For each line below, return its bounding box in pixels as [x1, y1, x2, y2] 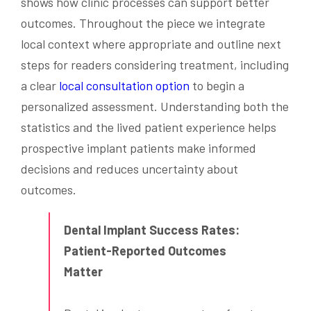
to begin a [190, 78, 244, 94]
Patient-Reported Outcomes [64, 243, 226, 259]
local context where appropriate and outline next [21, 36, 281, 52]
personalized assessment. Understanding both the [21, 99, 289, 115]
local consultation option [59, 78, 190, 94]
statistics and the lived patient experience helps [21, 119, 276, 135]
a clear [21, 78, 59, 94]
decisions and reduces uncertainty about [21, 161, 238, 177]
